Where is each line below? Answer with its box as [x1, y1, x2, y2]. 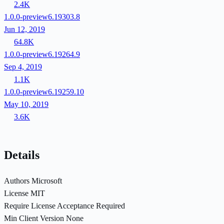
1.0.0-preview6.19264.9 [4, 49, 80, 58]
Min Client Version [4, 213, 64, 222]
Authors [4, 176, 29, 185]
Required [96, 201, 125, 210]
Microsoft [31, 176, 62, 185]
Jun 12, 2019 [4, 24, 45, 33]
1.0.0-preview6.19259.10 [4, 87, 84, 96]
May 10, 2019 [4, 99, 48, 108]
